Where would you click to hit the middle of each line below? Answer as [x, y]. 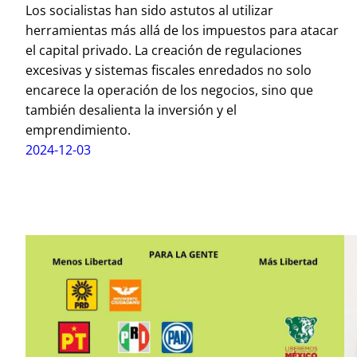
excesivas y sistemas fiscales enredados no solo [169, 70]
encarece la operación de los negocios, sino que [169, 90]
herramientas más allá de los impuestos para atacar [182, 30]
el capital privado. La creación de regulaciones [164, 50]
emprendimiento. [78, 129]
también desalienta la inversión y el [131, 110]
